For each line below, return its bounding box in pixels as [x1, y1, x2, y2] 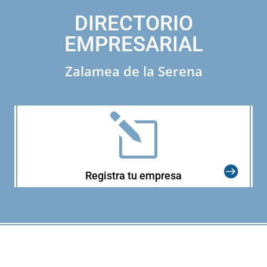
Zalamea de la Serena [64, 61, 203, 80]
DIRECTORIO [74, 11, 193, 36]
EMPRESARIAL [64, 32, 203, 57]
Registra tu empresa [85, 169, 182, 182]
